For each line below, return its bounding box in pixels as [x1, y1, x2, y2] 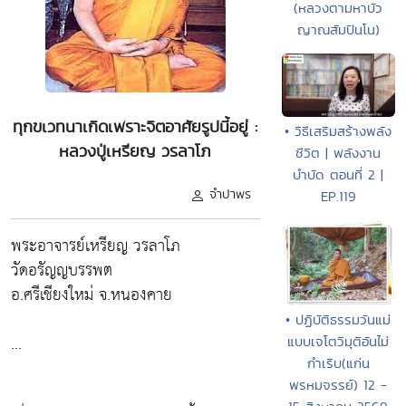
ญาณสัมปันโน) [296, 19, 380, 39]
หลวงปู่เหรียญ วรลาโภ [59, 140, 212, 162]
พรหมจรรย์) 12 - [289, 375, 388, 395]
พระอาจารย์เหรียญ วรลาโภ [11, 231, 180, 261]
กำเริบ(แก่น [306, 353, 370, 373]
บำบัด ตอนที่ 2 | [293, 165, 384, 185]
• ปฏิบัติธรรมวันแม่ [285, 310, 391, 330]
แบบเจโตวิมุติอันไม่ [287, 332, 390, 352]
